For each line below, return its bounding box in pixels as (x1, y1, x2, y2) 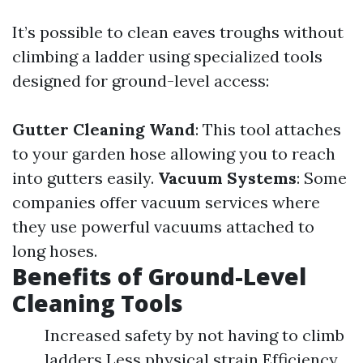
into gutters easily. (12, 168, 158, 188)
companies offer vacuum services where (12, 192, 320, 212)
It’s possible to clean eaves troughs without (12, 22, 344, 42)
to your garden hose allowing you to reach (12, 143, 335, 164)
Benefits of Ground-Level (12, 261, 306, 292)
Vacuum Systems (158, 168, 297, 188)
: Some (297, 168, 347, 188)
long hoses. (12, 241, 97, 261)
